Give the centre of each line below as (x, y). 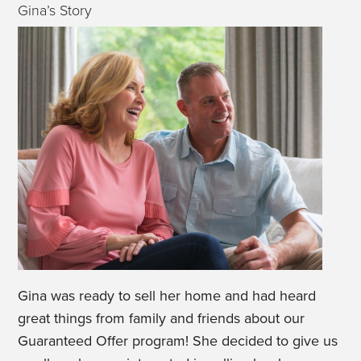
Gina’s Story (55, 10)
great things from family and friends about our (162, 319)
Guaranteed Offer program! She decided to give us (178, 341)
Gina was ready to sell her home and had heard (167, 296)
